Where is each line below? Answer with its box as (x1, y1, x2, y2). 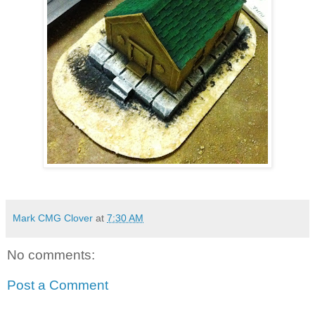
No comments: (7, 247, 95, 262)
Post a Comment (7, 278, 108, 293)
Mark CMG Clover (13, 212, 93, 224)
